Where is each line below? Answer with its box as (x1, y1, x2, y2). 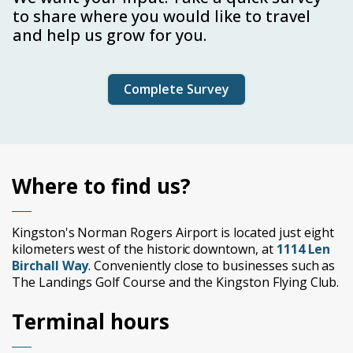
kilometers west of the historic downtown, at (12, 240, 277, 258)
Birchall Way (12, 257, 89, 275)
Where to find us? (12, 172, 191, 201)
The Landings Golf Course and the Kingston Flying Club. (12, 273, 340, 292)
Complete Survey (124, 80, 229, 98)
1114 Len (276, 240, 331, 258)
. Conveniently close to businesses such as (88, 257, 336, 275)
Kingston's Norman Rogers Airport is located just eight (12, 224, 335, 242)
